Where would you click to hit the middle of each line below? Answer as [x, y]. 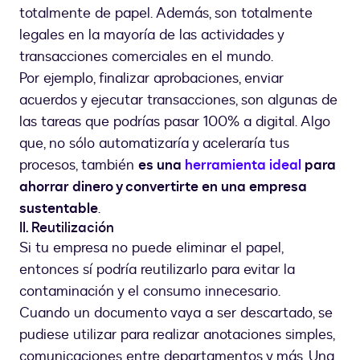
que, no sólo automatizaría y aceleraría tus [154, 144]
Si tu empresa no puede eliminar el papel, [151, 248]
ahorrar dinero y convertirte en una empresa [163, 187]
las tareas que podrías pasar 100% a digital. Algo [175, 122]
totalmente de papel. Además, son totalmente [166, 14]
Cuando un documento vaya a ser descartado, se [176, 313]
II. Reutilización [67, 228]
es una [162, 166]
